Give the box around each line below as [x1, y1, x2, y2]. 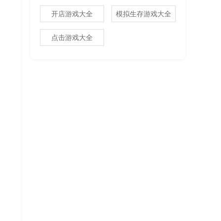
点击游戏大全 [51, 34, 93, 41]
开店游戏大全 [51, 10, 93, 18]
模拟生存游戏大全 [116, 10, 171, 18]
